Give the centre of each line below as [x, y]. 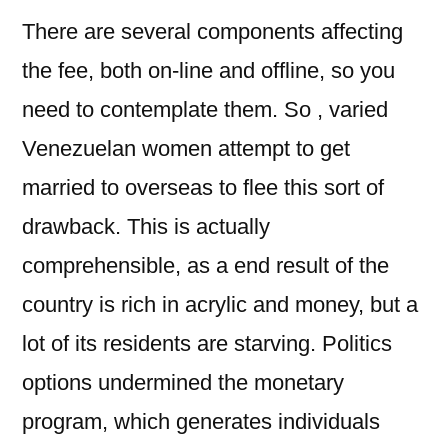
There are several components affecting [212, 31]
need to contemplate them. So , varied [205, 109]
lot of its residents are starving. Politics [207, 343]
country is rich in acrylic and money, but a [220, 304]
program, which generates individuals [201, 421]
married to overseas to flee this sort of [203, 187]
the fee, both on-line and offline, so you [208, 70]
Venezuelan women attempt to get [186, 148]
